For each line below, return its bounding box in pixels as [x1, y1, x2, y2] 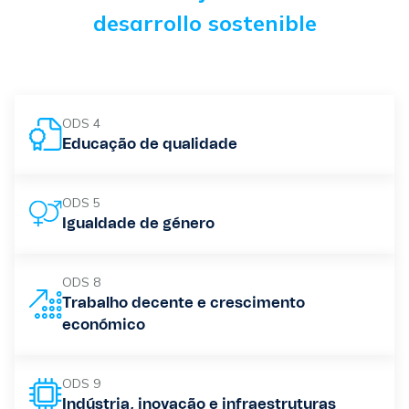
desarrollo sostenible [92, 8, 317, 37]
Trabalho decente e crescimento [62, 295, 306, 310]
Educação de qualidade [62, 136, 238, 152]
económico [62, 317, 146, 332]
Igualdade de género [62, 215, 215, 231]
